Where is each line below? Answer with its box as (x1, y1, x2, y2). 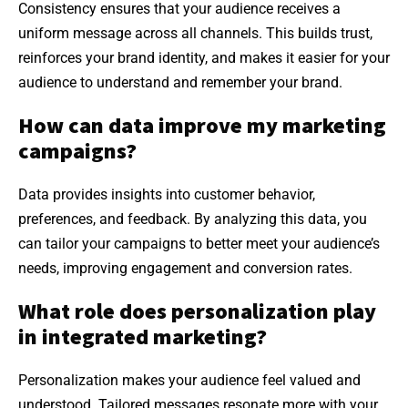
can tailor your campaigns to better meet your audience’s (18, 235, 380, 253)
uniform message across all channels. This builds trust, (18, 25, 372, 43)
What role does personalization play (18, 297, 376, 326)
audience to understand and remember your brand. (18, 74, 342, 92)
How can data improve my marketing (18, 111, 386, 140)
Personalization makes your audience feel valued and (18, 372, 361, 390)
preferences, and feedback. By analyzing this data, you (18, 210, 367, 229)
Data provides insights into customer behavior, (18, 186, 315, 204)
